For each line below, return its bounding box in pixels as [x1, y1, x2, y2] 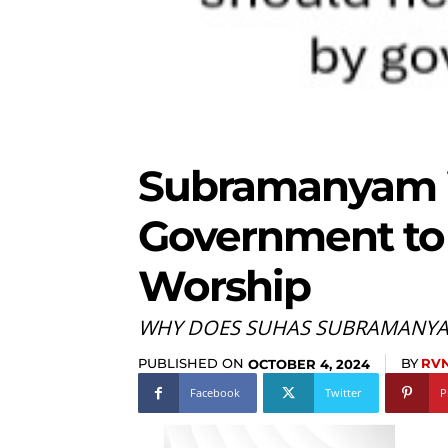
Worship [138, 259, 310, 312]
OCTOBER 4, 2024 [248, 355, 370, 372]
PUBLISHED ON [138, 354, 244, 371]
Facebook [190, 385, 240, 401]
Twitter [325, 385, 362, 401]
